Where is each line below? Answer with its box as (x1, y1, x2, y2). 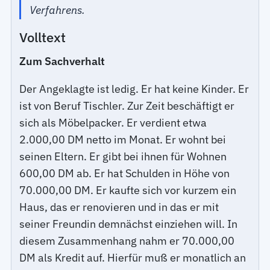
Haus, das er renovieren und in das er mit (19, 199, 219, 214)
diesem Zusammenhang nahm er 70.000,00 (19, 233, 235, 248)
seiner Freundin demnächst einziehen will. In (19, 216, 238, 231)
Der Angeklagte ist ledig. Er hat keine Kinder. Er (19, 81, 250, 96)
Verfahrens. (30, 2, 86, 17)
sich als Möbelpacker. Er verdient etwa (19, 115, 207, 130)
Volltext (19, 28, 66, 46)
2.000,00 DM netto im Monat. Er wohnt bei (19, 132, 227, 146)
